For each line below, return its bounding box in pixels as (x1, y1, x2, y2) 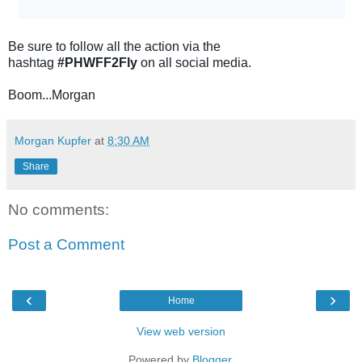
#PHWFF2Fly (57, 55, 141, 69)
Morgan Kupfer (15, 133, 91, 147)
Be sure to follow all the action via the (8, 39, 221, 53)
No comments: (8, 200, 109, 218)
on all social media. (141, 55, 251, 69)
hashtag (8, 55, 57, 69)
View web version (137, 324, 225, 338)
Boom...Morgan (8, 87, 95, 102)
